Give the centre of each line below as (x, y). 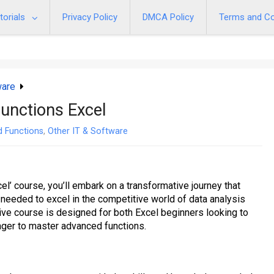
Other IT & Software (88, 131)
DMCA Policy (168, 17)
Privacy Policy (90, 17)
